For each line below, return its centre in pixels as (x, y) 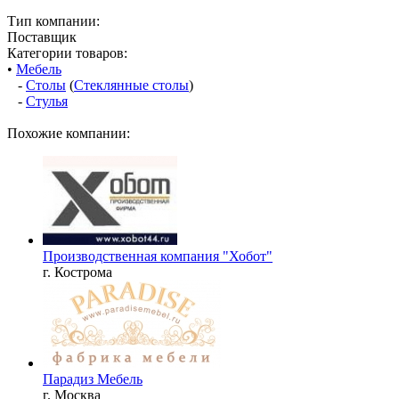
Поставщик (42, 37)
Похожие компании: (69, 133)
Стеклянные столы (131, 85)
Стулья (47, 101)
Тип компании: (53, 20)
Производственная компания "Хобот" (158, 256)
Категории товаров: (67, 53)
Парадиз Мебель (93, 379)
